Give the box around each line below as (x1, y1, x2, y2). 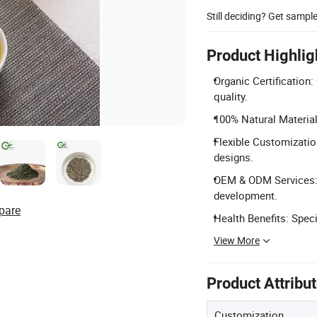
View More (214, 233, 260, 247)
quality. (214, 88, 248, 103)
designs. (214, 149, 253, 164)
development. (214, 188, 277, 202)
